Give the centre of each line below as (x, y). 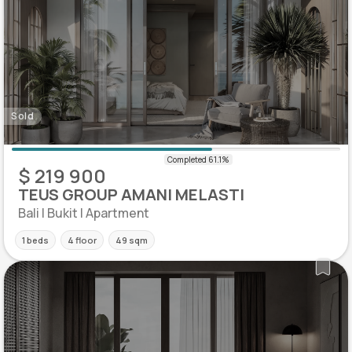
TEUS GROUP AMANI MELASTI (131, 195)
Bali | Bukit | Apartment (84, 213)
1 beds (35, 240)
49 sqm (132, 240)
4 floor (82, 240)
